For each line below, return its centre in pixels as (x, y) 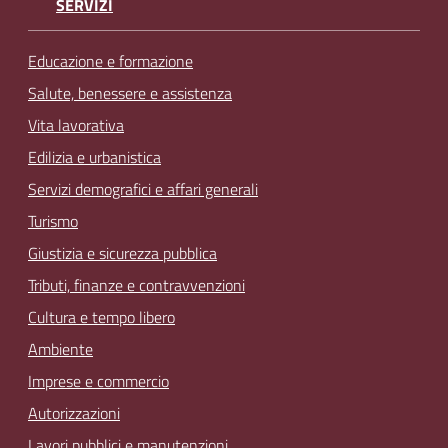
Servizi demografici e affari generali (143, 188)
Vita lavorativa (76, 124)
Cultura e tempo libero (101, 316)
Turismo (53, 220)
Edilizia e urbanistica (94, 156)
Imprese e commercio (98, 380)
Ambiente (60, 348)
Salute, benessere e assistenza (130, 92)
